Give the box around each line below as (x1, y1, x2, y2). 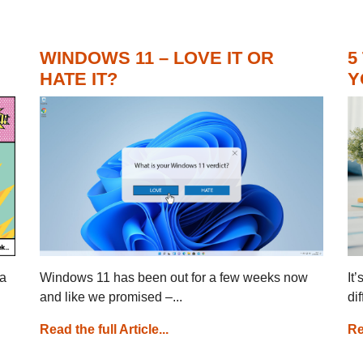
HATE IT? (40, 68, 117, 89)
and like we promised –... (40, 289, 182, 304)
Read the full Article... (40, 322, 169, 336)
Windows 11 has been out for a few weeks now (40, 270, 308, 284)
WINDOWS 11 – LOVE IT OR (40, 47, 274, 68)
